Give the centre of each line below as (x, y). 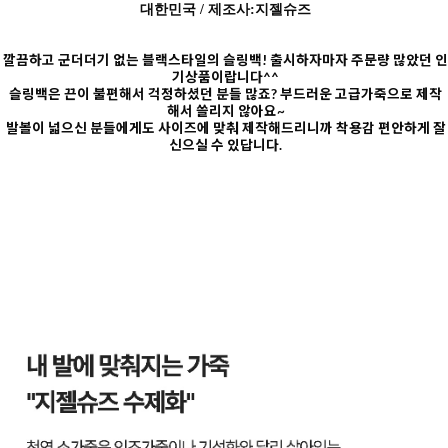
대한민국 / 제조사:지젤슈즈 (225, 10)
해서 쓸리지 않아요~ (225, 111)
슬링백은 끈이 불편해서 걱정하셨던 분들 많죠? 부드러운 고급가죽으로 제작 (225, 94)
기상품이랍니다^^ (225, 77)
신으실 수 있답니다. (225, 145)
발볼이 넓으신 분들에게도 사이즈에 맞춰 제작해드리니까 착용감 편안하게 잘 (225, 128)
